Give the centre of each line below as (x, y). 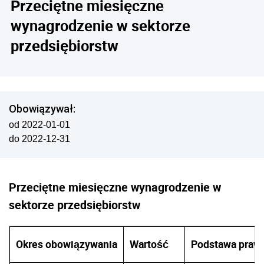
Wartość (149, 244)
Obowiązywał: (42, 109)
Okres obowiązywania (67, 244)
